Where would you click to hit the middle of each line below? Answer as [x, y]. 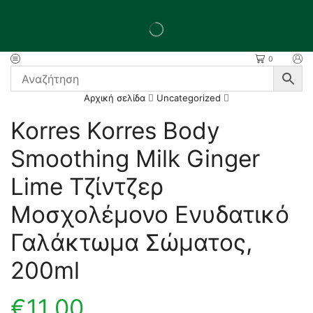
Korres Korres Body [115, 131]
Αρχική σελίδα [115, 98]
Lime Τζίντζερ [87, 187]
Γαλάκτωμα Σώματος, [131, 243]
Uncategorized [189, 98]
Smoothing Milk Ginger [135, 159]
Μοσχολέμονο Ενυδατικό [150, 215]
